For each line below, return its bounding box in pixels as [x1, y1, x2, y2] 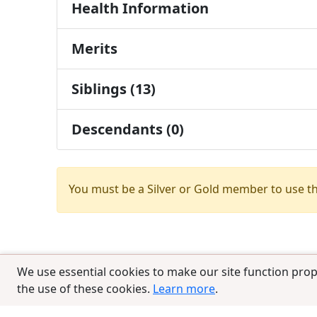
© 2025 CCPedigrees [81, 288, 189, 304]
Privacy [207, 288, 245, 304]
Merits [71, 39, 117, 59]
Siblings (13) [71, 79, 156, 99]
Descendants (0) [71, 120, 184, 139]
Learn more [153, 281, 215, 296]
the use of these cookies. [17, 281, 153, 296]
